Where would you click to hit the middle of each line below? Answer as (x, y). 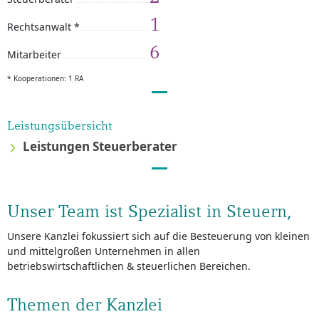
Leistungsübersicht (59, 125)
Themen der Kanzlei (85, 304)
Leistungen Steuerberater (100, 146)
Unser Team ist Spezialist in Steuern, (150, 211)
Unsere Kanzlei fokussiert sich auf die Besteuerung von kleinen (158, 236)
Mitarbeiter (34, 54)
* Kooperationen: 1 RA (45, 78)
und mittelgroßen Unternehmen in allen (104, 251)
